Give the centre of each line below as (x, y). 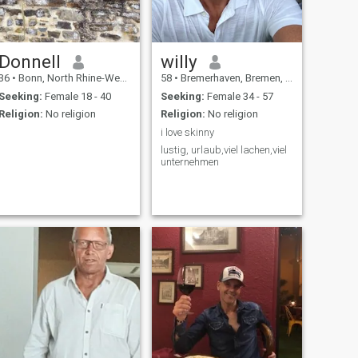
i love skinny (187, 132)
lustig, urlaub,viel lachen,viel (223, 150)
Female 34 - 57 (239, 96)
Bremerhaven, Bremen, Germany (231, 78)
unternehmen (189, 162)
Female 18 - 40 (76, 96)
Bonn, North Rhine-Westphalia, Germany (68, 78)
